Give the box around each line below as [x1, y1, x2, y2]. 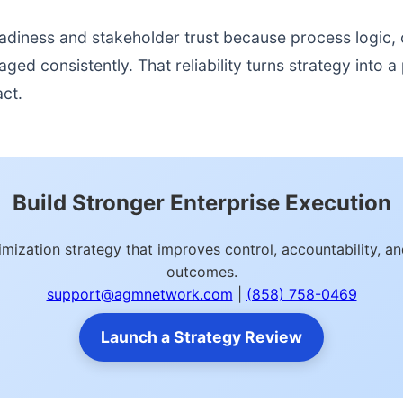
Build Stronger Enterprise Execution [12, 190, 391, 216]
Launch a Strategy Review [101, 327, 302, 346]
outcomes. [166, 263, 237, 281]
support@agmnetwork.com [46, 285, 233, 303]
